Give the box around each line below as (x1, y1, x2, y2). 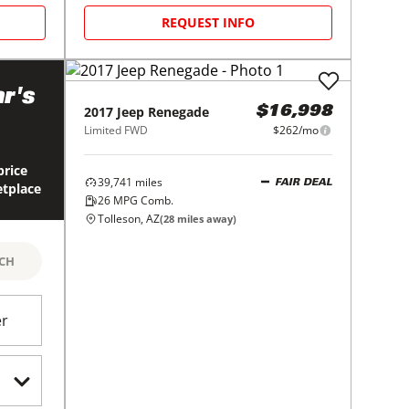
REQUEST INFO (162, 14, 256, 31)
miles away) (174, 212, 237, 225)
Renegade (148, 103, 210, 121)
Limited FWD (84, 122, 149, 138)
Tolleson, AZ (98, 211, 161, 226)
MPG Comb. (110, 193, 174, 208)
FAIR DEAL (274, 177, 332, 188)
